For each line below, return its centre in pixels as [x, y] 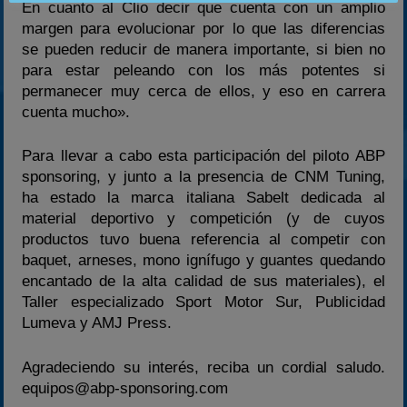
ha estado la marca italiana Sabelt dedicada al [203, 198]
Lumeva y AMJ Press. [97, 323]
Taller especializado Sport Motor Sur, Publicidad [203, 302]
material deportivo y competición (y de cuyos [203, 218]
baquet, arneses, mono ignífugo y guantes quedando [203, 260]
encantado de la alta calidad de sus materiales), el [203, 281]
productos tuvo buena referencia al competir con [203, 239]
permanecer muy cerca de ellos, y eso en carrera [203, 91]
